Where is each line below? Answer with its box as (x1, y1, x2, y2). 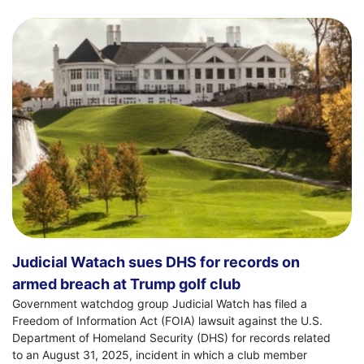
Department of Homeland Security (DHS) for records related (12, 331, 331, 345)
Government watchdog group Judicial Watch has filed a (12, 297, 307, 311)
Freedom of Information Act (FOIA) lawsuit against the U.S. (12, 314, 323, 328)
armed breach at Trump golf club (12, 275, 240, 293)
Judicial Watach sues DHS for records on (12, 253, 300, 271)
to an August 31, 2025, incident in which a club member (12, 348, 307, 362)
